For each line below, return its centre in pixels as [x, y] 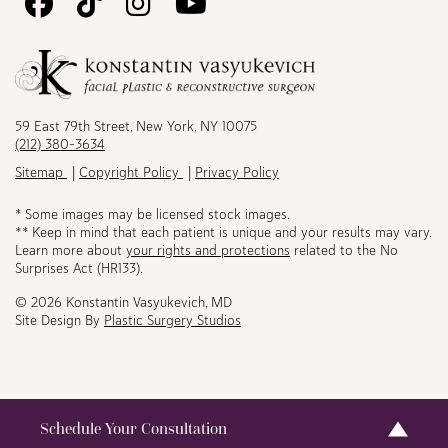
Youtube [255, 111]
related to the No [344, 249]
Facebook [108, 111]
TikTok [137, 111]
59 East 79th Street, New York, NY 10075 [136, 125]
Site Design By [59, 319]
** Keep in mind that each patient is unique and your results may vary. [223, 231]
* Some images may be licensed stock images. [152, 213]
